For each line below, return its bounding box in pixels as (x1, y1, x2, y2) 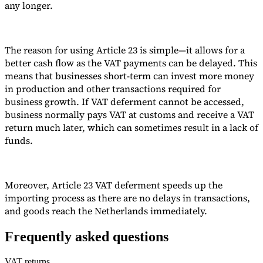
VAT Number (198, 22, 248, 32)
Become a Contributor (51, 222, 133, 232)
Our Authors (5, 222, 51, 232)
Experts (5, 211, 33, 222)
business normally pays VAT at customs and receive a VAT (5, 108, 254, 122)
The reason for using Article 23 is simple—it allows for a (5, 43, 245, 57)
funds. (5, 134, 33, 147)
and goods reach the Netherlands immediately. (5, 204, 207, 218)
